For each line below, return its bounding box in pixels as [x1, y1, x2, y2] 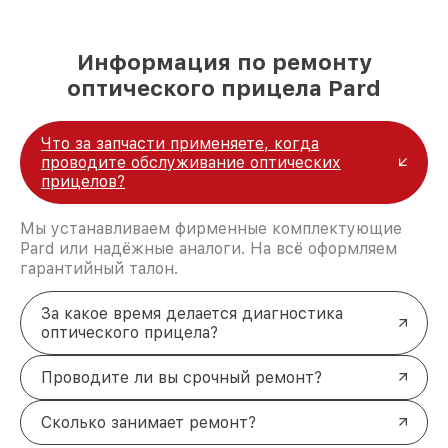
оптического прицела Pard [67, 74, 381, 101]
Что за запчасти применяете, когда [41, 133, 319, 153]
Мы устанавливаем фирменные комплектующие [20, 218, 402, 238]
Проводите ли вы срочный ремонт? [41, 367, 322, 387]
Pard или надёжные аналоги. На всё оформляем [20, 238, 397, 258]
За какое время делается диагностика [41, 303, 343, 323]
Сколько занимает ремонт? [41, 412, 256, 432]
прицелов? [41, 171, 125, 191]
